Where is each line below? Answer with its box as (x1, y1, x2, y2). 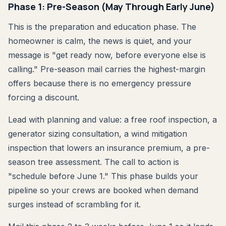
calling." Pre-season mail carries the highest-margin (8, 64, 205, 74)
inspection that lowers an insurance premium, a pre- (8, 142, 210, 153)
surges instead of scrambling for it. (8, 199, 141, 209)
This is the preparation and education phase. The (8, 21, 196, 32)
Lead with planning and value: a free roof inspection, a (8, 114, 217, 125)
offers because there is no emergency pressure (8, 78, 191, 88)
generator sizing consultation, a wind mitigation (8, 128, 187, 139)
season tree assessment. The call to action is (8, 156, 179, 167)
